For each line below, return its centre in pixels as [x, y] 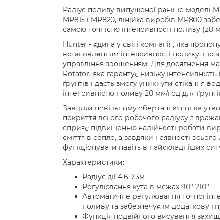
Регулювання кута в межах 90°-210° [146, 187]
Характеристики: [94, 162]
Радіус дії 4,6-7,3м [114, 177]
